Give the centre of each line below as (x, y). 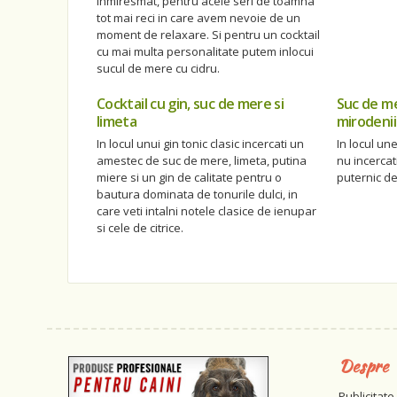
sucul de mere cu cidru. (158, 69)
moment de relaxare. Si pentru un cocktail (208, 35)
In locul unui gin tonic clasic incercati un (200, 144)
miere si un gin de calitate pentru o (189, 178)
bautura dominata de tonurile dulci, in (197, 195)
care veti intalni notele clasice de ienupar (206, 211)
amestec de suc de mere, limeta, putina (202, 161)
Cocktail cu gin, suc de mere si (191, 104)
